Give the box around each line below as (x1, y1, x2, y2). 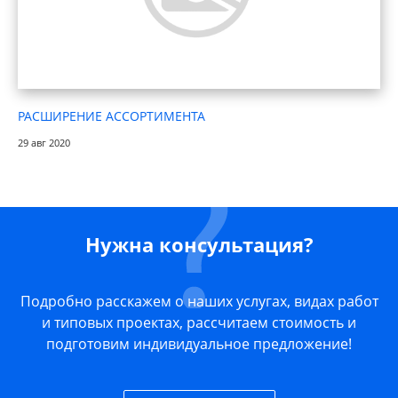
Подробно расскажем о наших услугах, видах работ (20, 291, 378, 311)
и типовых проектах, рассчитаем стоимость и (42, 313, 356, 332)
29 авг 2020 (18, 135, 70, 149)
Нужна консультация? (84, 231, 314, 258)
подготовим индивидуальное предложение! (46, 334, 352, 354)
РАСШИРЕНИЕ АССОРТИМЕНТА (18, 107, 205, 124)
